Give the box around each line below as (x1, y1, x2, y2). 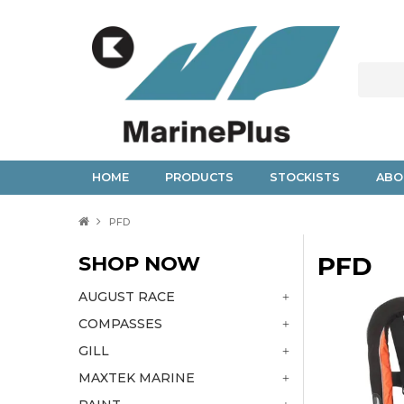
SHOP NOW (78, 250, 200, 276)
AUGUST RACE (78, 288, 175, 305)
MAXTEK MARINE (78, 369, 195, 386)
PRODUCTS (165, 170, 234, 184)
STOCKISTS (270, 170, 340, 184)
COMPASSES (78, 315, 162, 332)
